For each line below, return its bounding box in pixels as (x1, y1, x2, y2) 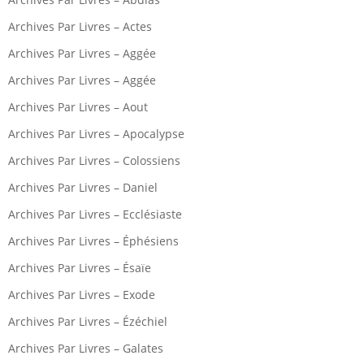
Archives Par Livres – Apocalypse (8, 126, 184, 142)
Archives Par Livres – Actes (8, 19, 152, 35)
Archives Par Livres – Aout (8, 99, 148, 115)
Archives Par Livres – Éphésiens (8, 233, 179, 249)
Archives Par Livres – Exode (8, 287, 155, 303)
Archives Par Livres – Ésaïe (8, 260, 151, 276)
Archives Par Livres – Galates (8, 340, 163, 357)
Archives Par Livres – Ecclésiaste (8, 206, 182, 223)
